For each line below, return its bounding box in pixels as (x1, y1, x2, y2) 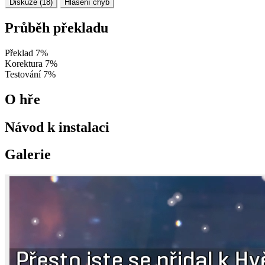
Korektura (5, 58, 43, 69)
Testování (5, 69, 41, 79)
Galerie (5, 147, 51, 163)
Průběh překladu (5, 20, 108, 35)
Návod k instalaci (5, 119, 109, 135)
